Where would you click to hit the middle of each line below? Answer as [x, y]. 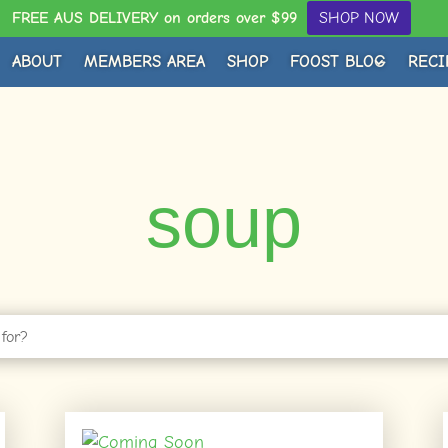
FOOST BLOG [337, 61]
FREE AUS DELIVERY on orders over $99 [154, 18]
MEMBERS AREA [144, 61]
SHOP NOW [359, 18]
